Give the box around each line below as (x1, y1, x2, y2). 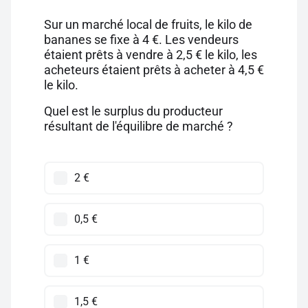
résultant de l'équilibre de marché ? (44, 119, 233, 133)
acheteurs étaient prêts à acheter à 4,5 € (44, 63, 264, 77)
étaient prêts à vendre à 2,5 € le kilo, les (44, 47, 257, 62)
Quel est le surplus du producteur (44, 104, 223, 118)
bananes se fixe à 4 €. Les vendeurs (44, 32, 239, 47)
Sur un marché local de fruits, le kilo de (44, 17, 252, 32)
